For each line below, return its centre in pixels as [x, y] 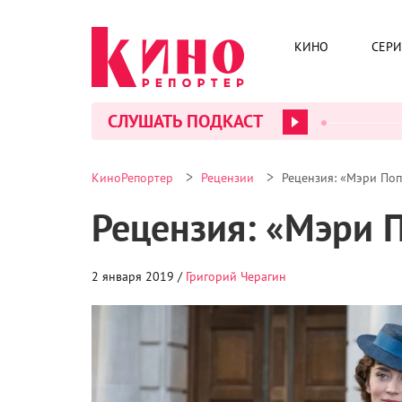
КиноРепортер [132, 178]
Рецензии [227, 178]
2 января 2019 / [139, 276]
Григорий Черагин [236, 276]
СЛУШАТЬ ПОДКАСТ [185, 121]
